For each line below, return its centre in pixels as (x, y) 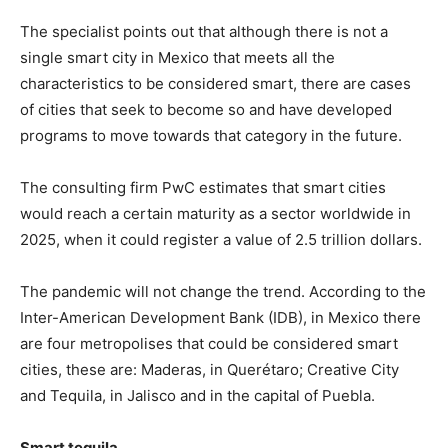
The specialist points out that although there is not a (204, 31)
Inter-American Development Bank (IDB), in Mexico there (220, 317)
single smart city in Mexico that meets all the (177, 57)
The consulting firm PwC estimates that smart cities (203, 187)
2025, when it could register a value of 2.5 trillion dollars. (223, 239)
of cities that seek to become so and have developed (206, 109)
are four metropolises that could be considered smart (209, 343)
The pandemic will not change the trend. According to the (223, 291)
